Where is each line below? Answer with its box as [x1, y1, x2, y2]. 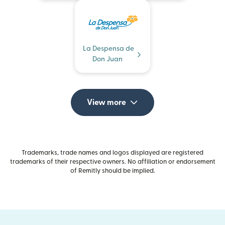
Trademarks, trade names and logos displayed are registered [22, 150, 203, 156]
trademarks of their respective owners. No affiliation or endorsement [10, 159, 215, 165]
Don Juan [92, 56, 123, 63]
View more [87, 98, 126, 107]
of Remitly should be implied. [70, 168, 155, 174]
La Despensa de [83, 45, 134, 53]
